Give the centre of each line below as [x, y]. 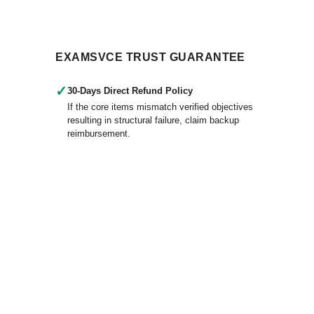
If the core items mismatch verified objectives [161, 107]
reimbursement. [99, 134]
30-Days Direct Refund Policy [130, 91]
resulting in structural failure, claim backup [153, 120]
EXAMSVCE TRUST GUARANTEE [150, 57]
